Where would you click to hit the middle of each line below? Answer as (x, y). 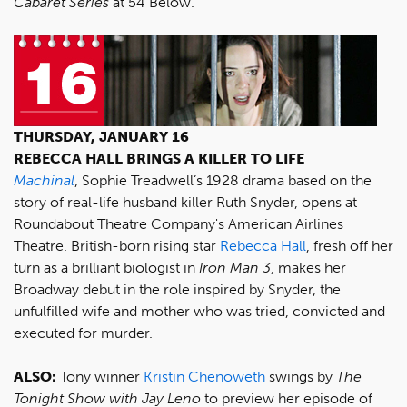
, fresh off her (350, 246)
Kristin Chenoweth (204, 377)
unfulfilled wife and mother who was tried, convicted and (199, 311)
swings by (301, 377)
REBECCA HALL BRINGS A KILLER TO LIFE (159, 159)
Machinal (44, 180)
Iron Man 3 (235, 268)
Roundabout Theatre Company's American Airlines (179, 224)
